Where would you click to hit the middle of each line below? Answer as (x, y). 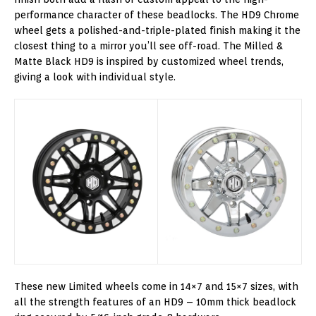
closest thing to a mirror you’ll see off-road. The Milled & (148, 45)
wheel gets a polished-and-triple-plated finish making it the (157, 30)
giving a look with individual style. (95, 77)
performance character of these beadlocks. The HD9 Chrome (157, 14)
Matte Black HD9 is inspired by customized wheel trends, (149, 61)
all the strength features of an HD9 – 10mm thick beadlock (155, 302)
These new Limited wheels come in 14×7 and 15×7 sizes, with (156, 286)
